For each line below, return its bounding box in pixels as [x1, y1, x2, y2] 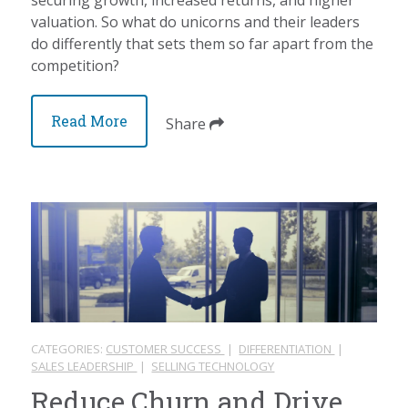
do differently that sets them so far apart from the [31, 33, 374, 54]
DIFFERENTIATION [239, 340, 335, 357]
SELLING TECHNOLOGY [151, 357, 275, 374]
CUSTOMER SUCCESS [106, 340, 225, 357]
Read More [51, 110, 128, 130]
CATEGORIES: [31, 340, 107, 357]
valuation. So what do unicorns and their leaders [31, 11, 361, 32]
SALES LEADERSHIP [31, 357, 138, 374]
